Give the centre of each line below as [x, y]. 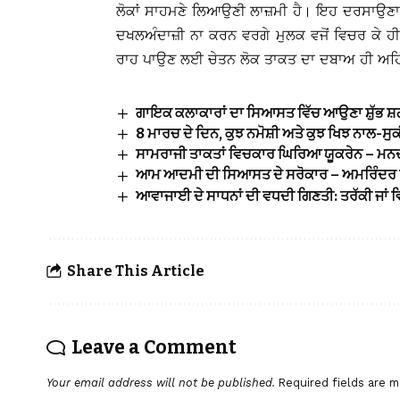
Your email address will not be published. [161, 382]
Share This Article [136, 271]
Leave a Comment [154, 347]
